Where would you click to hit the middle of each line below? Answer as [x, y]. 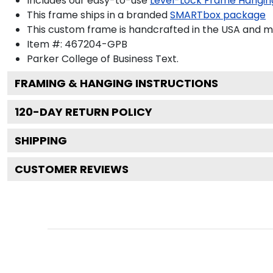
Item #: [46, 44]
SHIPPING [41, 140]
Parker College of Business [90, 58]
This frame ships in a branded [97, 15]
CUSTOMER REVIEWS [72, 169]
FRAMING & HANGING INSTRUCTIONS [116, 83]
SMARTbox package [218, 15]
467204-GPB [96, 44]
